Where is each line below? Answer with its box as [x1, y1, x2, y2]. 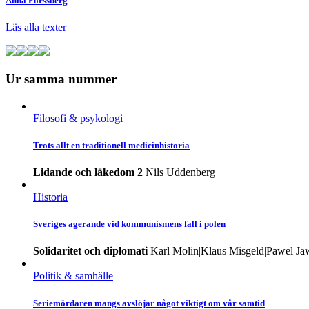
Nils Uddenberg [146, 166, 215, 179]
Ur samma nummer [6, 72, 117, 86]
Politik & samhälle [33, 270, 113, 282]
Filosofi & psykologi [33, 112, 123, 124]
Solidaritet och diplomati [33, 245, 148, 257]
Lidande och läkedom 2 [33, 166, 143, 179]
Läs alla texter [6, 21, 66, 34]
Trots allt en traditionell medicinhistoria [33, 139, 190, 150]
